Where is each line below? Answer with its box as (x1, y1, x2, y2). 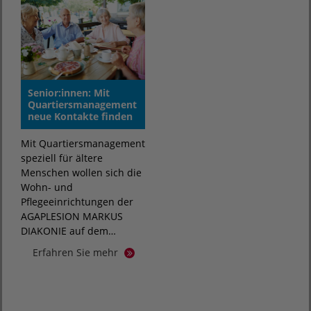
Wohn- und (21, 180, 73, 194)
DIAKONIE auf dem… (21, 224, 116, 237)
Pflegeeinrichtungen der (21, 194, 133, 208)
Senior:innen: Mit (28, 85, 110, 99)
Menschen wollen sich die (21, 165, 142, 179)
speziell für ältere (21, 151, 103, 165)
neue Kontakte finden (28, 109, 133, 123)
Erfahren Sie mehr (33, 245, 121, 259)
